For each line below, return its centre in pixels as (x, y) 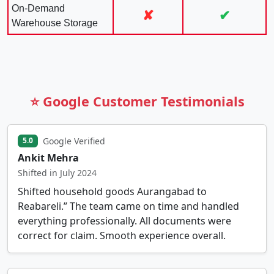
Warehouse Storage (55, 23)
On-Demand (38, 8)
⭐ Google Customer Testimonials (137, 101)
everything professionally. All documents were (124, 220)
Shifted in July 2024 (57, 172)
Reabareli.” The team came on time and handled (128, 206)
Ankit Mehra (48, 157)
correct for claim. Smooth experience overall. (122, 235)
